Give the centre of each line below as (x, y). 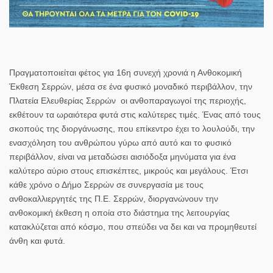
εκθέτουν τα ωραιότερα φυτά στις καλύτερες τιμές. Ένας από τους (135, 115)
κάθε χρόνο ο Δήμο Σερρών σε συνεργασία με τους (106, 185)
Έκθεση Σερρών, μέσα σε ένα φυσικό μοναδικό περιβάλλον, (124, 87)
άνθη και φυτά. (37, 241)
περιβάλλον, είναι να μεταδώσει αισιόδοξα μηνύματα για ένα (122, 157)
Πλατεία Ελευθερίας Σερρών (64, 101)
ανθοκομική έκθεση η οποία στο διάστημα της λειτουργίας (119, 213)
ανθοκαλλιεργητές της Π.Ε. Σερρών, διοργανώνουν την (114, 199)
